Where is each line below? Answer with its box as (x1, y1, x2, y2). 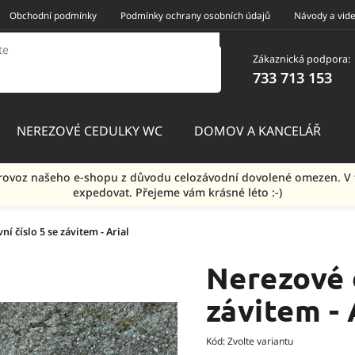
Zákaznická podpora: (252, 52, 350, 66)
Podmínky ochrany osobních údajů (120, 8, 270, 21)
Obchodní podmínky (9, 8, 97, 21)
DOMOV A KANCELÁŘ (194, 122, 322, 139)
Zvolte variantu (227, 334, 293, 348)
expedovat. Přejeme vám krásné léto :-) (73, 185, 282, 200)
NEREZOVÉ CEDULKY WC (17, 122, 163, 139)
